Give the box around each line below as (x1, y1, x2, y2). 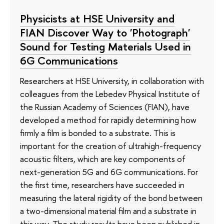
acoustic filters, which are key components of (20, 152, 185, 164)
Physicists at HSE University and (20, 11, 174, 26)
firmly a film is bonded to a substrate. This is (20, 126, 175, 138)
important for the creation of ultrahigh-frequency (20, 139, 201, 151)
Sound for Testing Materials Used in (20, 39, 191, 54)
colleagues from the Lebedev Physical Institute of (20, 87, 200, 99)
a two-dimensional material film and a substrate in (20, 204, 196, 216)
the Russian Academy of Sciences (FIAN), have (20, 100, 189, 112)
